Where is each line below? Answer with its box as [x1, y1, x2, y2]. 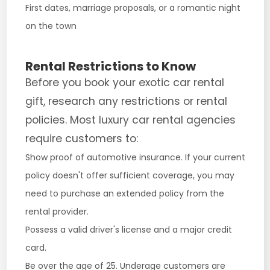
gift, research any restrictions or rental [25, 94, 227, 108]
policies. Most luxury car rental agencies [25, 113, 236, 127]
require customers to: [25, 131, 138, 146]
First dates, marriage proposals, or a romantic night [25, 2, 240, 14]
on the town [25, 20, 77, 32]
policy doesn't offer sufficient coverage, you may [25, 169, 234, 181]
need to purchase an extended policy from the [25, 187, 224, 199]
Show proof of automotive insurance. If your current [25, 151, 245, 163]
